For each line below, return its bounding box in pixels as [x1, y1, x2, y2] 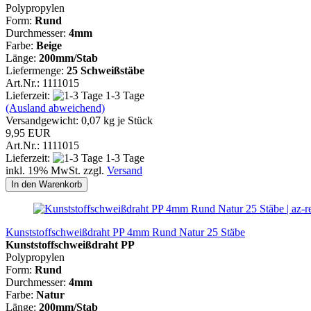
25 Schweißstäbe [64, 64, 144, 76]
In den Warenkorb [11, 178, 82, 190]
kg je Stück [101, 114, 153, 126]
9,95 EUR [6, 126, 51, 139]
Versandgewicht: [6, 114, 81, 126]
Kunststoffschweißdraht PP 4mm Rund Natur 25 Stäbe [6, 226, 245, 238]
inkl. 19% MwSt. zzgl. [6, 164, 107, 176]
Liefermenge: [6, 64, 64, 76]
